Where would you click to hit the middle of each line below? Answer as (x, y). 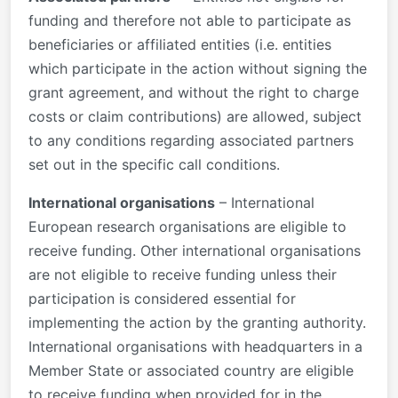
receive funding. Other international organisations (195, 250)
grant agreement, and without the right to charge (194, 92)
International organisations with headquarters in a (195, 346)
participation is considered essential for (162, 298)
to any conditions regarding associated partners (191, 140)
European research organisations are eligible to (187, 226)
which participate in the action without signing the (198, 68)
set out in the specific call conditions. (154, 164)
